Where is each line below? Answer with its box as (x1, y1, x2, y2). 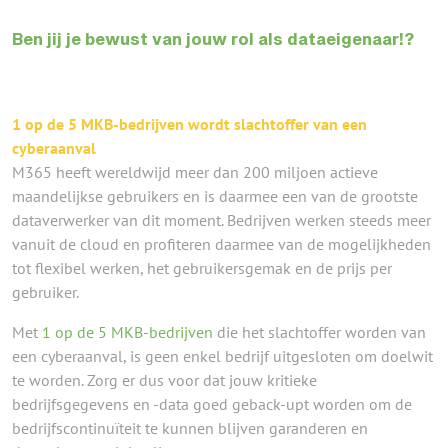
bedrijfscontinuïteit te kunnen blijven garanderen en (12, 418, 368, 438)
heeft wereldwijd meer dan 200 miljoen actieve (56, 162, 378, 182)
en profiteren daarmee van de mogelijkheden (123, 234, 431, 254)
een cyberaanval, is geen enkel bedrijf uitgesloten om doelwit (12, 346, 433, 366)
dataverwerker (12, 210, 113, 230)
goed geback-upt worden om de (193, 394, 412, 414)
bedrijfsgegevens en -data (12, 394, 193, 414)
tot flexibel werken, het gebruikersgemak (12, 258, 291, 278)
